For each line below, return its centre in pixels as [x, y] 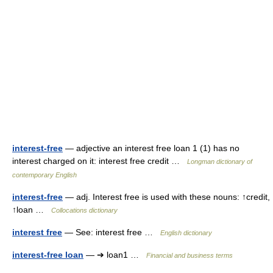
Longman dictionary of [220, 161]
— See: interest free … [111, 232]
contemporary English [44, 175]
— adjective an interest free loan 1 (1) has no [151, 148]
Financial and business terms [190, 255]
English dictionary [186, 233]
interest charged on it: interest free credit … [100, 161]
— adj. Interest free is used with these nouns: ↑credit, [166, 197]
